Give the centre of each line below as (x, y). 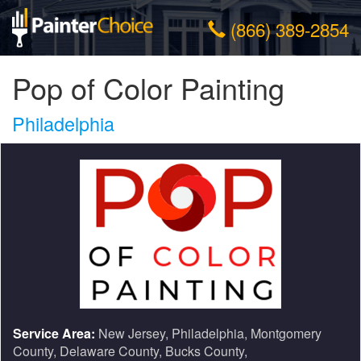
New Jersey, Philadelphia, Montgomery (208, 334)
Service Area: (54, 334)
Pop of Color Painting (148, 87)
